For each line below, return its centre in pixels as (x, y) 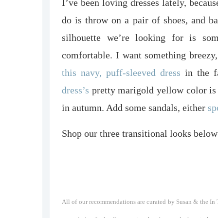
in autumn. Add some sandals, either (135, 107)
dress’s (75, 90)
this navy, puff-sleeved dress (121, 72)
